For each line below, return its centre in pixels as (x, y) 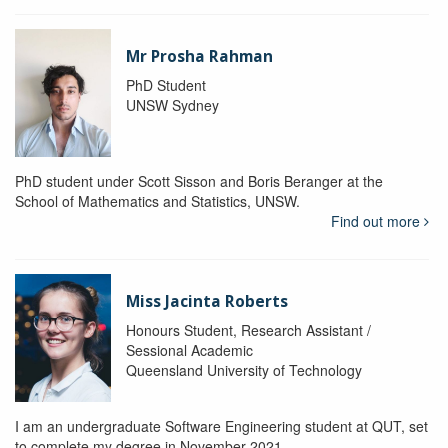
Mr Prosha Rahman (199, 57)
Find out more (377, 221)
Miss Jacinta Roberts (206, 302)
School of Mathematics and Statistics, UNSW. (157, 201)
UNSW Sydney (172, 105)
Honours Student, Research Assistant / (248, 330)
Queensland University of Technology (243, 370)
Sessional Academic (189, 350)
